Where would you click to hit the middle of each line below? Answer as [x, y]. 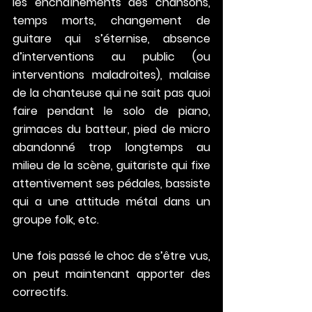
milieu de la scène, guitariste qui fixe [111, 166]
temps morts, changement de [111, 21]
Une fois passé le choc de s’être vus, [111, 256]
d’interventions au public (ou [111, 57]
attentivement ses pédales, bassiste [111, 184]
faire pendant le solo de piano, [111, 111]
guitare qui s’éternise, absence [111, 39]
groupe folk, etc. [56, 220]
